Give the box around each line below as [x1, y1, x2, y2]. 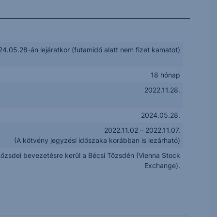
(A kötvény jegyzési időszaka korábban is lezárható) [14, 136, 181, 144]
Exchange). [144, 161, 181, 170]
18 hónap [151, 71, 181, 79]
